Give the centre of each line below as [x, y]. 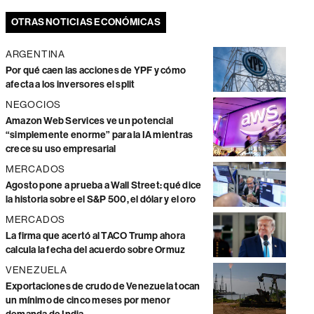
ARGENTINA [35, 54]
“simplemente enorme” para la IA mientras [99, 135]
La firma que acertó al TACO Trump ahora [95, 235]
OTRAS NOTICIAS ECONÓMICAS [86, 22]
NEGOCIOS [33, 104]
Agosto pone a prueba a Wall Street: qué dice [103, 185]
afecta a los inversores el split [70, 84]
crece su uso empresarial [61, 149]
